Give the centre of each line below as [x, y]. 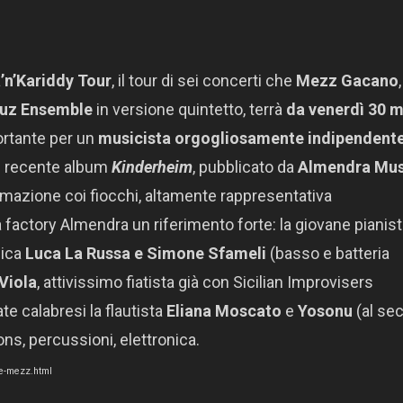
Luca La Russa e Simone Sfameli [148, 254]
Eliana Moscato [224, 311]
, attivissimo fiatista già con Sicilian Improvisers [205, 282]
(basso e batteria [330, 254]
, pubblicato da [245, 167]
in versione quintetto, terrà [189, 110]
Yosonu [327, 311]
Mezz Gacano [347, 81]
